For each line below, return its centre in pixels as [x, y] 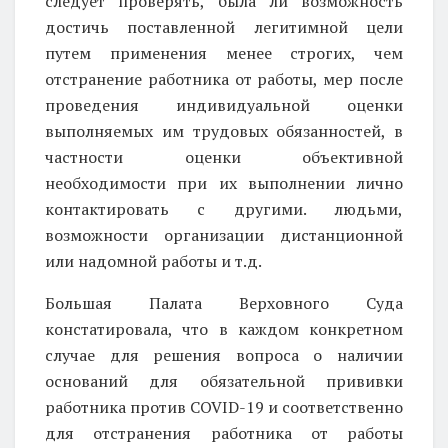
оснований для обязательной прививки [224, 380]
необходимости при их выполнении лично [224, 182]
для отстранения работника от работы [224, 432]
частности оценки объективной [224, 156]
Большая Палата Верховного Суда [224, 302]
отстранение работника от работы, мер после [224, 78]
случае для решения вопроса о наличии [224, 354]
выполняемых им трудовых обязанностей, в [224, 130]
